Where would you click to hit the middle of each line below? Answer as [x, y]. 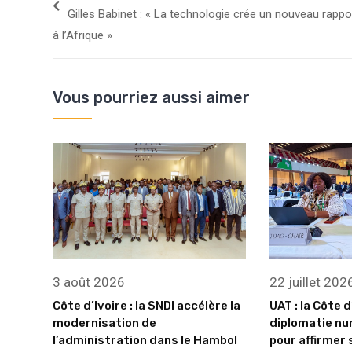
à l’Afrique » [82, 36]
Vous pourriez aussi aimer [151, 98]
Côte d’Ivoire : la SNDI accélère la [147, 305]
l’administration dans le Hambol [145, 340]
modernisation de [104, 323]
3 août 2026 [89, 282]
